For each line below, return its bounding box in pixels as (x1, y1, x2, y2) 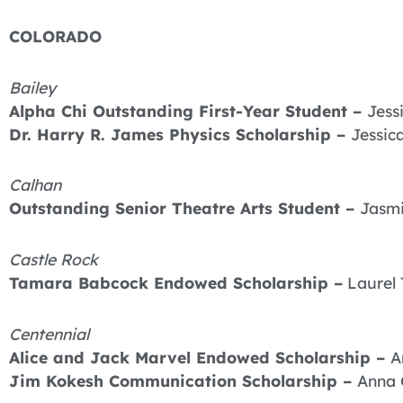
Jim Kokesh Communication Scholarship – (9, 370, 357, 390)
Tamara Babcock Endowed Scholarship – (9, 273, 343, 293)
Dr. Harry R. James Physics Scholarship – (9, 123, 351, 144)
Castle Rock (9, 249, 98, 270)
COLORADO (9, 25, 102, 46)
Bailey (9, 76, 56, 97)
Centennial (9, 323, 89, 344)
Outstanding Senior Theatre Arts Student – (9, 198, 360, 219)
